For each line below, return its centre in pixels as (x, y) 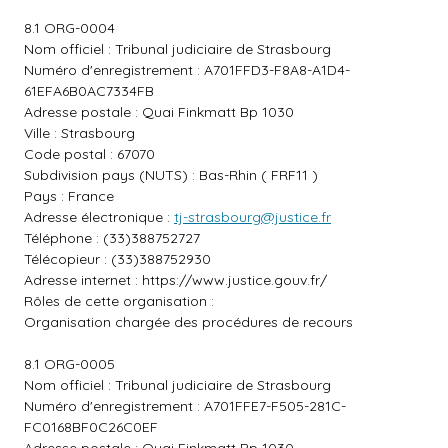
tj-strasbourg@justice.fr (252, 217)
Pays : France (69, 196)
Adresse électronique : (99, 217)
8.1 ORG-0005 (69, 364)
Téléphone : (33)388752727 (112, 238)
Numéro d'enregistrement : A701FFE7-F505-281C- (185, 406)
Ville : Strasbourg (79, 133)
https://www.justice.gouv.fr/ (234, 280)
